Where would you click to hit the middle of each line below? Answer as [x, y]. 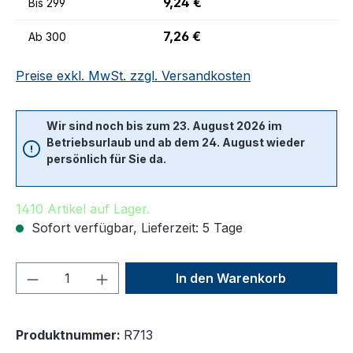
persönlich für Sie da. [106, 159]
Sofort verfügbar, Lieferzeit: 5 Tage [135, 228]
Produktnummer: [70, 335]
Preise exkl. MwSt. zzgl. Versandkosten [133, 76]
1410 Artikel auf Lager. [83, 209]
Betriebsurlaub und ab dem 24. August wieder [176, 142]
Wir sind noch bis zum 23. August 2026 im [164, 126]
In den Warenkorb [231, 278]
